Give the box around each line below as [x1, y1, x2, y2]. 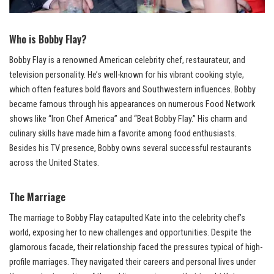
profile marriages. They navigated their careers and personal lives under [9, 257, 256, 268]
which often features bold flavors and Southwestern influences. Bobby [9, 84, 256, 95]
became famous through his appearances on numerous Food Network [9, 99, 255, 110]
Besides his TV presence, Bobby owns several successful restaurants [9, 143, 251, 154]
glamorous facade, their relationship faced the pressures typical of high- [9, 242, 262, 253]
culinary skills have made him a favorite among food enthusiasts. [9, 128, 237, 139]
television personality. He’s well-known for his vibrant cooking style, [9, 70, 244, 81]
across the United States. [9, 158, 99, 169]
